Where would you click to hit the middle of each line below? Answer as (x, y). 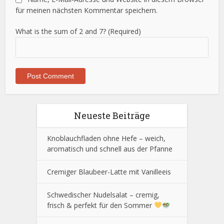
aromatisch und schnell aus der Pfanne (110, 148)
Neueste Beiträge (112, 115)
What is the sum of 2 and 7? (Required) (78, 31)
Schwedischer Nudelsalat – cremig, (103, 194)
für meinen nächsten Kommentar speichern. (87, 10)
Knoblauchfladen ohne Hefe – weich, (106, 138)
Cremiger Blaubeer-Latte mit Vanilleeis (109, 171)
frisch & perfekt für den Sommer (100, 205)
